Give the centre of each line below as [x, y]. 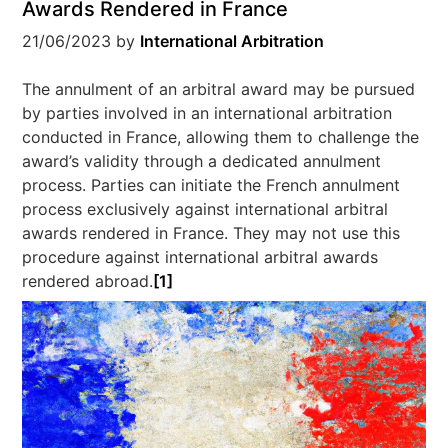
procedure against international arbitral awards [200, 257]
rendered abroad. [88, 281]
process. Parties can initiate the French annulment [211, 185]
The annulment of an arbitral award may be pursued [219, 89]
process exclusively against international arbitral [205, 209]
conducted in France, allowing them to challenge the [221, 137]
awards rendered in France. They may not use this [211, 233]
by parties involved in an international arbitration [207, 113]
